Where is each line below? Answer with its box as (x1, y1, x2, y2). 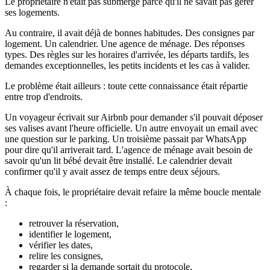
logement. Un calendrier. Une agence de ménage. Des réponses (5, 39, 245, 49)
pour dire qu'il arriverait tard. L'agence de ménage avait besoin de (5, 145, 253, 155)
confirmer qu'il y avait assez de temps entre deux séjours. (5, 166, 220, 177)
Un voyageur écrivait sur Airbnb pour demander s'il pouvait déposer (5, 112, 263, 123)
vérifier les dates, (29, 240, 93, 251)
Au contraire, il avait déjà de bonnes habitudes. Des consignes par (5, 28, 254, 39)
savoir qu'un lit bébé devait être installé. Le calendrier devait (5, 155, 232, 166)
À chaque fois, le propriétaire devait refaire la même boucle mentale (5, 187, 261, 198)
